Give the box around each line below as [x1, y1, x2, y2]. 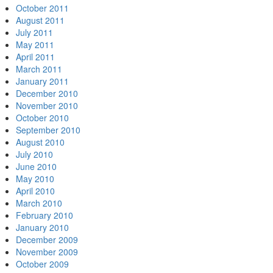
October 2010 [16, 112, 69, 124]
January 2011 [16, 75, 69, 87]
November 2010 [16, 99, 78, 112]
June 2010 [16, 160, 57, 172]
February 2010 [16, 209, 73, 221]
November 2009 [16, 246, 78, 258]
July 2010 [16, 148, 53, 160]
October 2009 [16, 258, 69, 270]
